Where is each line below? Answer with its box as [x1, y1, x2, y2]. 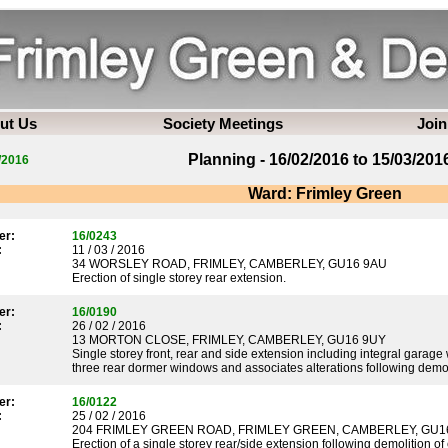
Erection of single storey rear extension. [72, 271, 286, 285]
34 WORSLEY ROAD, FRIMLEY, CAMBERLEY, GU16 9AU [72, 257, 387, 271]
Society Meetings [163, 115, 283, 132]
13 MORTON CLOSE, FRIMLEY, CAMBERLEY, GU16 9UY [72, 333, 386, 347]
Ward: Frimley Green [248, 185, 402, 202]
